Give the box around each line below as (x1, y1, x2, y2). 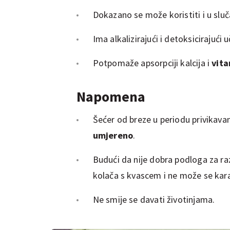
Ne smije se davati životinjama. (92, 193, 215, 205)
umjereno (92, 129, 133, 141)
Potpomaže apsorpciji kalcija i (92, 56, 212, 69)
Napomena (76, 87, 145, 106)
